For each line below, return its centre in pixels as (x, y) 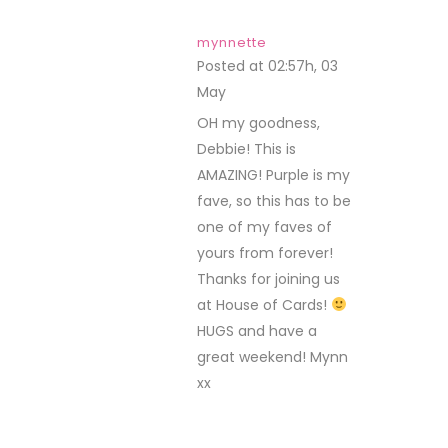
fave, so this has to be (274, 201)
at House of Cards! (264, 305)
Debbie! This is (246, 149)
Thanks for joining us (268, 279)
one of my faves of (264, 227)
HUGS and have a (257, 331)
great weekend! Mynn (272, 357)
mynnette (232, 42)
